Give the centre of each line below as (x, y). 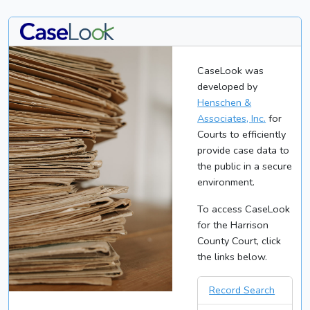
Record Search (242, 290)
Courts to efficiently (242, 135)
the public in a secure (245, 166)
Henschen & (225, 103)
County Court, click (239, 241)
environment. (226, 182)
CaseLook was (231, 71)
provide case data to (244, 151)
